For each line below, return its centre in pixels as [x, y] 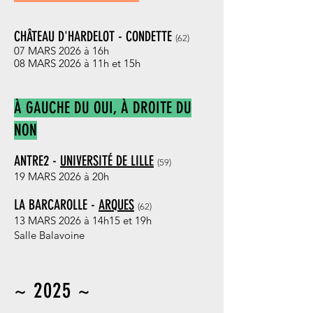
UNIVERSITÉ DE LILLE [107, 161]
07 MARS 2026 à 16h [61, 51]
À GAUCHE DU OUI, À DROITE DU [103, 108]
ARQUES [116, 205]
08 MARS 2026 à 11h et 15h [77, 63]
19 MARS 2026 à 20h [61, 176]
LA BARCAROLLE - [56, 205]
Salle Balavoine [49, 235]
